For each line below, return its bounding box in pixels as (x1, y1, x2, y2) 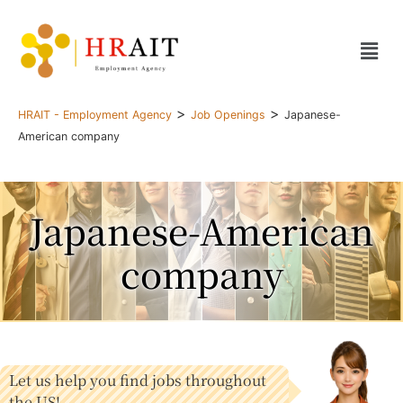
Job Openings (191, 108, 265, 122)
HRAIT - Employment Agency (18, 108, 172, 122)
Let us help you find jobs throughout (8, 370, 266, 391)
